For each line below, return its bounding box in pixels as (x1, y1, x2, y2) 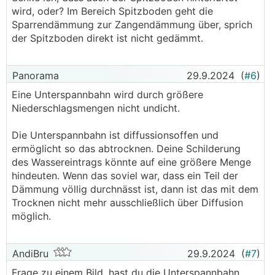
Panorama (9, 69, 59, 82)
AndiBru (9, 247, 48, 260)
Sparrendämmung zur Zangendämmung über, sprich (12, 18, 252, 31)
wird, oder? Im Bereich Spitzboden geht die (12, 5, 213, 17)
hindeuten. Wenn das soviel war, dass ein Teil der (12, 169, 238, 182)
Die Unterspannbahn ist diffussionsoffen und (12, 129, 219, 141)
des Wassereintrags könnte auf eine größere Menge (12, 156, 251, 168)
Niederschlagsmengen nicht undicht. (12, 102, 183, 114)
